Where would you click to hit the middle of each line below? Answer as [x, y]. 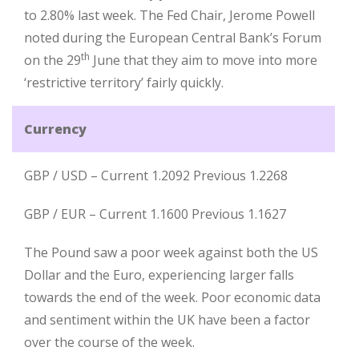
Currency [55, 129]
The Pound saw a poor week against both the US [171, 252]
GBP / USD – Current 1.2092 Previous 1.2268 [156, 175]
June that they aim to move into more [204, 60]
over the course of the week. [109, 342]
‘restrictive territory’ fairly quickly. [124, 83]
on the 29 [52, 60]
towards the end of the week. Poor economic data [172, 297]
